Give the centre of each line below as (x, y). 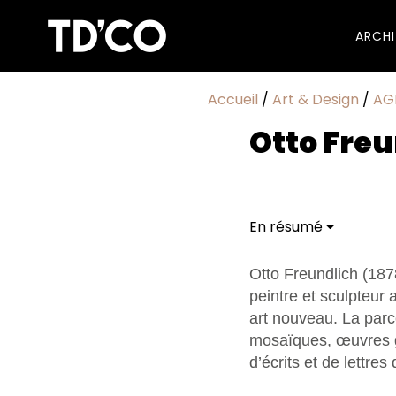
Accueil (232, 99)
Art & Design (315, 99)
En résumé (288, 227)
